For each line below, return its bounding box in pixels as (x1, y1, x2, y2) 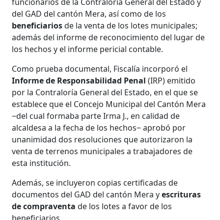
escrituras (162, 189, 201, 200)
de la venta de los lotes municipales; (62, 20, 198, 31)
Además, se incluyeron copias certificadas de (12, 177, 178, 188)
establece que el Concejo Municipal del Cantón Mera (12, 98, 206, 110)
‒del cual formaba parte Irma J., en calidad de (12, 110, 180, 121)
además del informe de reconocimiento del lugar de (12, 31, 205, 43)
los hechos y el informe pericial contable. (12, 43, 164, 55)
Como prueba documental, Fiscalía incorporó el (12, 63, 188, 74)
